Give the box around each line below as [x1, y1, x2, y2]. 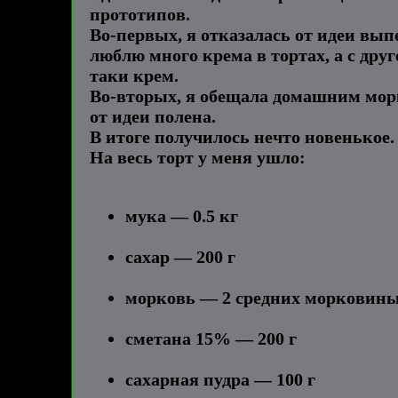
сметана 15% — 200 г [125, 329, 297, 349]
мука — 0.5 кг [125, 206, 238, 227]
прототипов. [90, 4, 190, 25]
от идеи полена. [90, 107, 216, 127]
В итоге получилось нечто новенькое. [90, 127, 394, 147]
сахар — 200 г [125, 247, 235, 267]
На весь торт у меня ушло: [90, 147, 306, 168]
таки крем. [90, 66, 179, 86]
